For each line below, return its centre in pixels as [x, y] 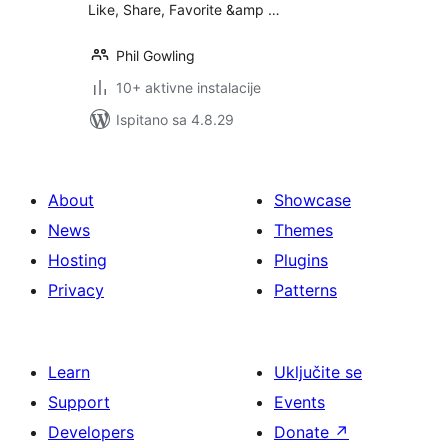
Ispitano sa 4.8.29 [175, 119]
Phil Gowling [155, 55]
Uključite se [318, 372]
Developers [91, 432]
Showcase [312, 200]
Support [79, 402]
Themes [303, 230]
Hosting [77, 260]
